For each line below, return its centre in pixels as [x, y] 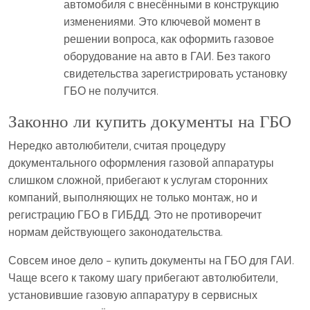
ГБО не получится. [111, 91]
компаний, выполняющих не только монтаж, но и [133, 198]
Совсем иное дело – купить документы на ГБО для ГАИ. [151, 261]
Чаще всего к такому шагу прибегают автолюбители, [143, 278]
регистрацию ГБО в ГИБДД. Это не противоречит [135, 215]
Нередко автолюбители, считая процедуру [117, 146]
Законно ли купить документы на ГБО [150, 121]
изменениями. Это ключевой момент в [162, 22]
